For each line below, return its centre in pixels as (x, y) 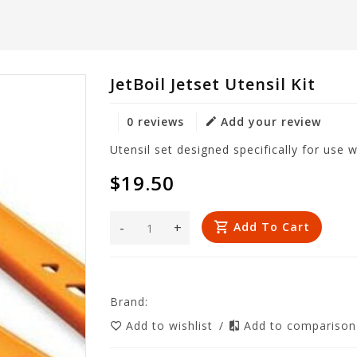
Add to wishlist (172, 326)
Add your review (271, 122)
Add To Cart (272, 227)
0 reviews (156, 122)
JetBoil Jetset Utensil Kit (213, 84)
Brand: (129, 302)
